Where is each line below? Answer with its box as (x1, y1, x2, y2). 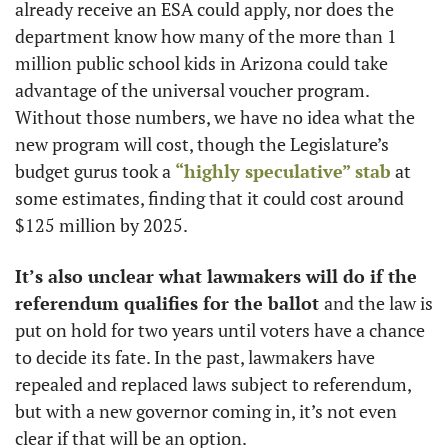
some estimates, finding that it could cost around (15, 186, 404, 211)
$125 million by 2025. (15, 213, 191, 238)
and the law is (324, 291, 433, 316)
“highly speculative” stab (175, 159, 391, 184)
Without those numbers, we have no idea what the (15, 105, 415, 130)
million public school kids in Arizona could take (15, 51, 388, 76)
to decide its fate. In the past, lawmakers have (15, 345, 375, 370)
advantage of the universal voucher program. (15, 78, 369, 103)
